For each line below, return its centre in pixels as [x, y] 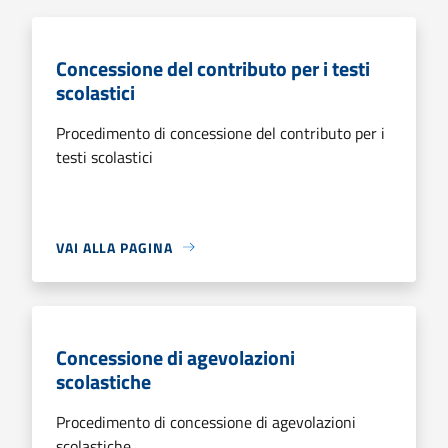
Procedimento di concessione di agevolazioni [206, 421]
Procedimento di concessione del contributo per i [220, 132]
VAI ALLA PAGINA [114, 247]
